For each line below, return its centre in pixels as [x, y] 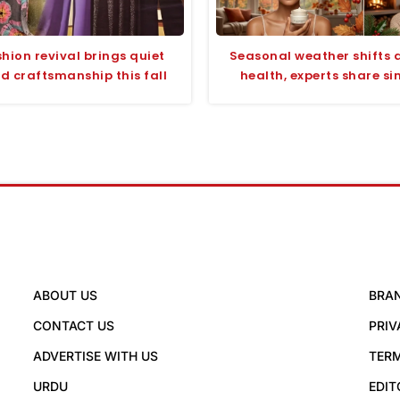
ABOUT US [66, 295]
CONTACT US [74, 325]
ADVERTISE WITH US [96, 355]
